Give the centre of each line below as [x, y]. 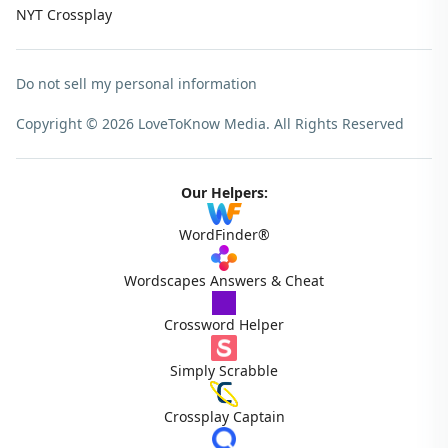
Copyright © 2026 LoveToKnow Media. [145, 123]
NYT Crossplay [64, 14]
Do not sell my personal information [136, 83]
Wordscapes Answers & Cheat [224, 280]
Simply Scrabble [224, 370]
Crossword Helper [224, 324]
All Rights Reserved [339, 123]
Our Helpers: [224, 192]
